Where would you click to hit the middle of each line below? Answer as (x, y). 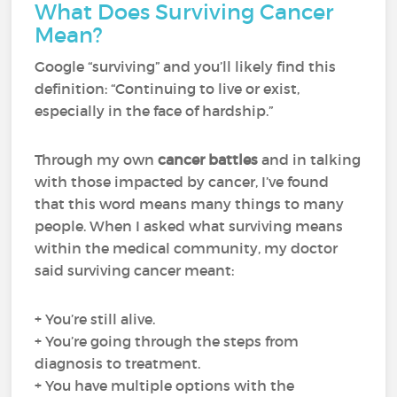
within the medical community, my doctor (187, 248)
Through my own (97, 160)
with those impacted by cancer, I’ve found (182, 182)
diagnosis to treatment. (118, 363)
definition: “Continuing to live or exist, (167, 89)
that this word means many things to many (190, 204)
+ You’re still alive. (95, 319)
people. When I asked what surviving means (189, 226)
